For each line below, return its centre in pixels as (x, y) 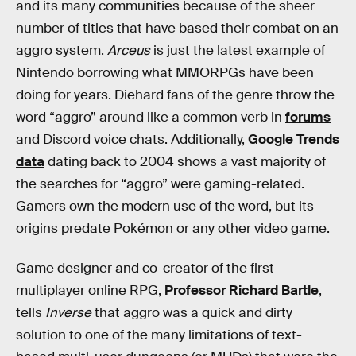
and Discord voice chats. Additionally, (132, 139)
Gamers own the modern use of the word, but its (165, 206)
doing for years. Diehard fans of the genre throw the (175, 95)
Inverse (70, 312)
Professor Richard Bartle (242, 290)
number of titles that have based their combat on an (177, 28)
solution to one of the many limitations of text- (159, 335)
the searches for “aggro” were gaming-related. (160, 184)
